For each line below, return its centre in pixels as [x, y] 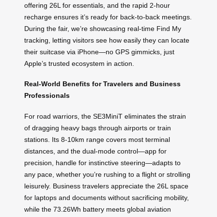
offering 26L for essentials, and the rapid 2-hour [97, 5]
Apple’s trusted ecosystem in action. [79, 63]
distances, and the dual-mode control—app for [95, 151]
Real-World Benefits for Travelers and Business [102, 84]
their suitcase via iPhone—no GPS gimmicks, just [99, 52]
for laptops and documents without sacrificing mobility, [107, 197]
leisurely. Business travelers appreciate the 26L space [106, 186]
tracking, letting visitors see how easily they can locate [107, 40]
